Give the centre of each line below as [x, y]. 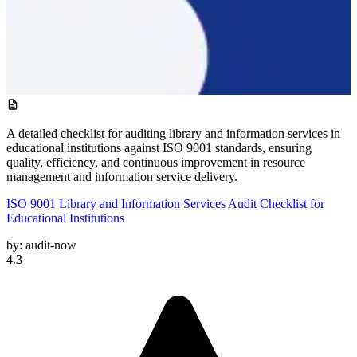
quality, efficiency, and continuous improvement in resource [156, 162]
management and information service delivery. [122, 176]
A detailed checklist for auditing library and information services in [173, 133]
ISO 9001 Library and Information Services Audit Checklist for [165, 203]
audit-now [51, 245]
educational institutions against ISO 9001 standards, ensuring [159, 147]
